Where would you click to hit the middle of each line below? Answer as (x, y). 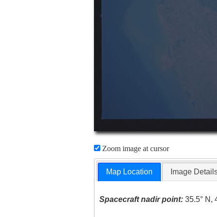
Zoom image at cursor (134, 148)
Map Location (130, 172)
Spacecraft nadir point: (141, 200)
